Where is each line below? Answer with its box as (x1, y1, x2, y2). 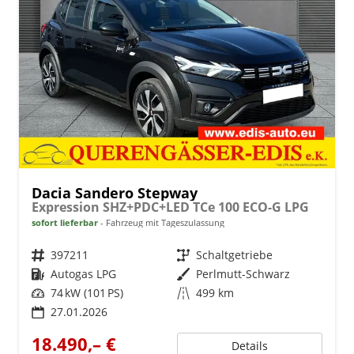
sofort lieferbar (32, 216, 98, 228)
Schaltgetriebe (196, 247, 273, 262)
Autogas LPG (51, 265, 116, 281)
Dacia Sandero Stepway (32, 183, 198, 202)
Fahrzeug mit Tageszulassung (104, 216, 224, 228)
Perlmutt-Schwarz (196, 265, 290, 281)
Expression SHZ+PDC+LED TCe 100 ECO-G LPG (32, 198, 309, 216)
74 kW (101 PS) (51, 284, 123, 300)
